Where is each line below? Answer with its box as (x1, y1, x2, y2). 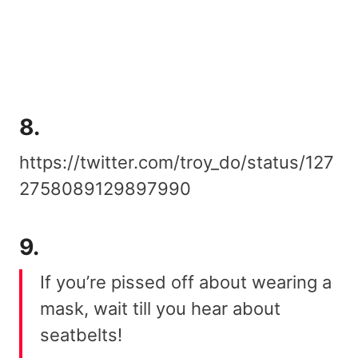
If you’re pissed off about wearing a (40, 271, 332, 292)
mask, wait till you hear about (40, 297, 280, 319)
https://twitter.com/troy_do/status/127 (19, 151, 334, 173)
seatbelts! (40, 324, 122, 345)
